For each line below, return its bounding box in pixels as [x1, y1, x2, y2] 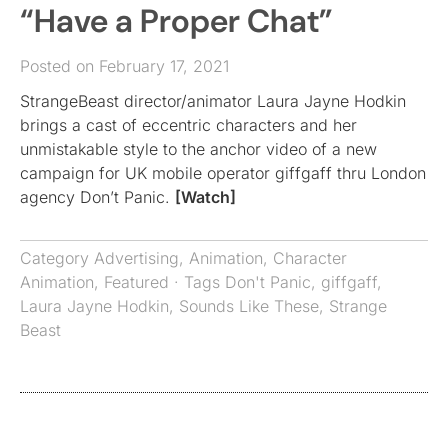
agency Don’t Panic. [20, 186, 175, 207]
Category [20, 247, 94, 268]
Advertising [94, 247, 179, 268]
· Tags [169, 271, 225, 292]
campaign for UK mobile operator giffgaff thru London [20, 162, 426, 183]
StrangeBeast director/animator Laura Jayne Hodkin [20, 90, 406, 111]
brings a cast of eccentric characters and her [20, 114, 357, 135]
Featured [104, 271, 169, 292]
